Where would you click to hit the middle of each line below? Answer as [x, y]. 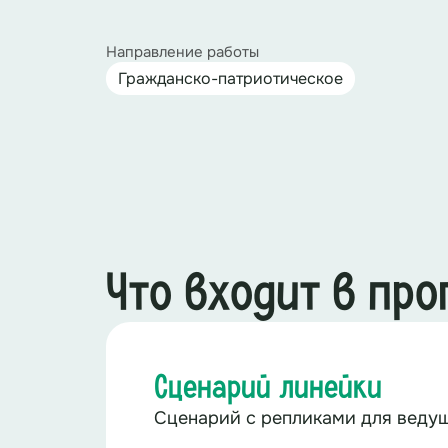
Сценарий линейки [268, 388]
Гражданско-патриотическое [230, 78]
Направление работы [182, 52]
